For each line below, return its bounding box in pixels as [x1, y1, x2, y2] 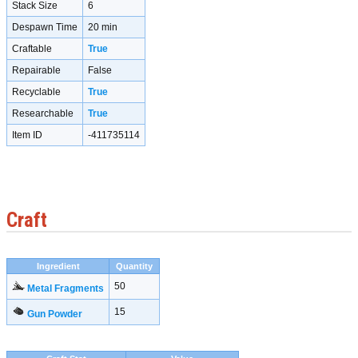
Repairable [12, 65, 61, 77]
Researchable [12, 108, 74, 120]
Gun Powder [27, 308, 82, 320]
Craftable [12, 43, 52, 55]
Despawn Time [12, 22, 78, 34]
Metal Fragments [27, 283, 104, 295]
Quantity [116, 261, 153, 272]
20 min [88, 22, 117, 34]
